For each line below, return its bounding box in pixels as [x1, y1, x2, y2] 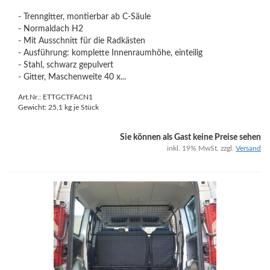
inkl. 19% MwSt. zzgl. [167, 145, 236, 152]
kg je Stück [63, 104, 99, 111]
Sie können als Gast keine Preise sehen [120, 133, 261, 142]
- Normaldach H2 [18, 25, 83, 33]
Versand [236, 145, 261, 152]
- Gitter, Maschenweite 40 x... [18, 73, 126, 81]
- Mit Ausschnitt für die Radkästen [18, 37, 145, 45]
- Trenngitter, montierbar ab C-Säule [18, 13, 151, 21]
